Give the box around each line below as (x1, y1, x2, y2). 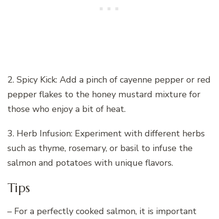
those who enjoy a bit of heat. (7, 103, 126, 115)
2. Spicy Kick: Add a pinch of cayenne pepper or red (7, 74, 211, 86)
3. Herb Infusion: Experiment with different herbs (7, 128, 205, 140)
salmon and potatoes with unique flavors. (7, 157, 173, 169)
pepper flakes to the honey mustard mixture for (7, 88, 200, 101)
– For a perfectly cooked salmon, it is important (7, 205, 197, 217)
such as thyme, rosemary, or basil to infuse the (7, 142, 193, 154)
